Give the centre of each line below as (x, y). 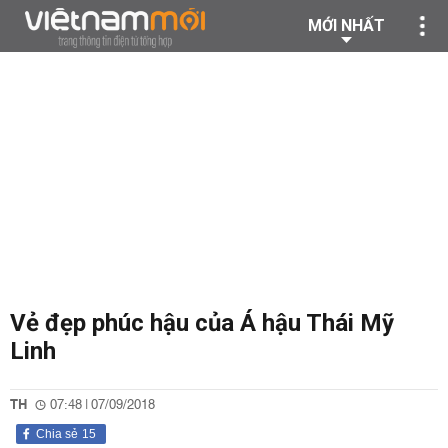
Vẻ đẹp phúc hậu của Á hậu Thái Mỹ (202, 323)
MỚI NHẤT (346, 25)
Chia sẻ (57, 434)
